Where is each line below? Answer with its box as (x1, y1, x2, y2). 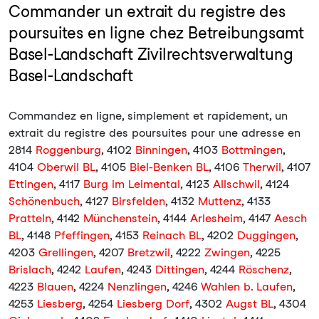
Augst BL (226, 297, 273, 310)
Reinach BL (142, 229, 202, 242)
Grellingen (38, 246, 93, 259)
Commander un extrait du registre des (9, 2, 286, 21)
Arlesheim (190, 211, 243, 225)
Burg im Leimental (83, 177, 180, 191)
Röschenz (239, 263, 289, 276)
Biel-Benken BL (130, 160, 209, 174)
